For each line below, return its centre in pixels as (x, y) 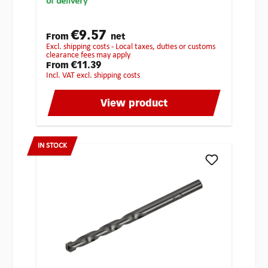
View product (134, 104)
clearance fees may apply (88, 56)
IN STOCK (52, 146)
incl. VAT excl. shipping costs (94, 76)
